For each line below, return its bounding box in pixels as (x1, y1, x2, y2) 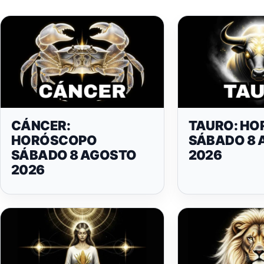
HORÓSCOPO (11, 132, 97, 148)
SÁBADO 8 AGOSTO (11, 147, 137, 163)
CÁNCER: (11, 117, 71, 133)
